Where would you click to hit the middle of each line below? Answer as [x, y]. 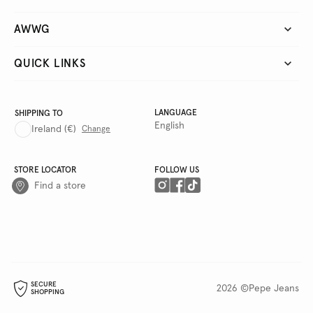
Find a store [60, 186]
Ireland [46, 130]
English [169, 126]
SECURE [44, 285]
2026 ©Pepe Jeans [258, 289]
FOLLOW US [176, 171]
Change [96, 130]
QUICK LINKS [50, 64]
